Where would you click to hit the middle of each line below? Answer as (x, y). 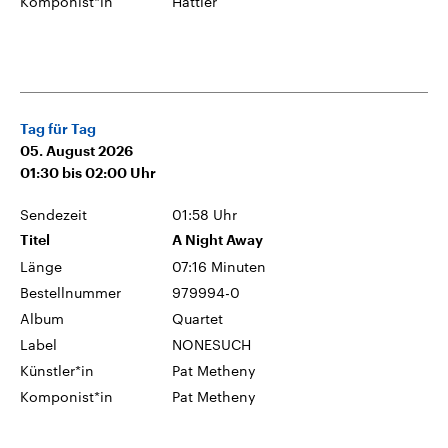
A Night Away (218, 239)
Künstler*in (57, 370)
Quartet (198, 318)
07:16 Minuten (219, 266)
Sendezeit (53, 214)
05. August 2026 (76, 150)
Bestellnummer (70, 292)
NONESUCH (212, 344)
